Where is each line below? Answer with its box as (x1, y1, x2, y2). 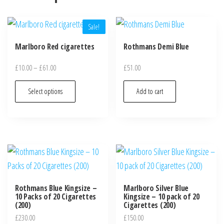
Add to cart (136, 86, 163, 96)
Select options (28, 86, 62, 96)
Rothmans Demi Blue (123, 41, 189, 52)
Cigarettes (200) (123, 199, 176, 210)
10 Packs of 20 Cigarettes (15, 190, 96, 202)
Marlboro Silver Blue (123, 182, 188, 193)
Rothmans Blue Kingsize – (15, 182, 97, 193)
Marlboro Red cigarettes (15, 41, 94, 52)
